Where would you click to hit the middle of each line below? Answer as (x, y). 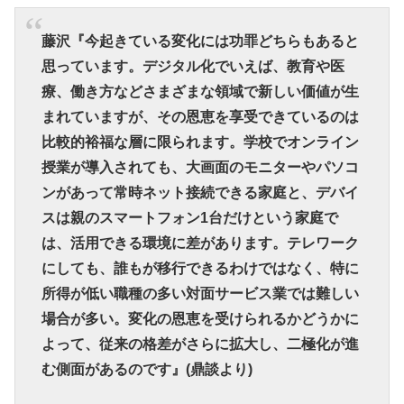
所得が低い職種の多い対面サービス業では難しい (200, 293)
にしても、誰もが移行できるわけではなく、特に (200, 268)
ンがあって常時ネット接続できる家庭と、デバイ (200, 192)
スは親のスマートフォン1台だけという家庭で (189, 217)
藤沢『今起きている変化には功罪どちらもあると (200, 41)
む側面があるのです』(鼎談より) (147, 369)
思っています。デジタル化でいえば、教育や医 (193, 66)
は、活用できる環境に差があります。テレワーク (200, 243)
